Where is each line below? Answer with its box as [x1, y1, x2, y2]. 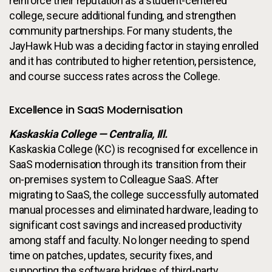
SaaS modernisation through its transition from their [9, 158, 246, 171]
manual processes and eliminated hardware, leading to [9, 203, 258, 217]
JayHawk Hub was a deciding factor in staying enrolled [9, 39, 259, 53]
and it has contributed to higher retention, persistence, [9, 55, 256, 68]
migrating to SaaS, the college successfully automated [9, 188, 259, 202]
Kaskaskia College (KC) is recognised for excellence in [9, 143, 258, 156]
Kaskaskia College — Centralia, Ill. [9, 127, 168, 141]
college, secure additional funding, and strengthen [9, 9, 237, 22]
